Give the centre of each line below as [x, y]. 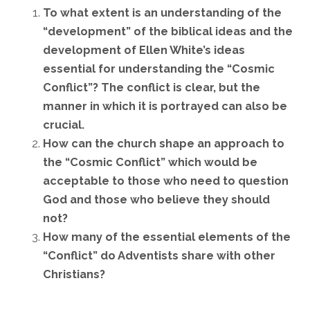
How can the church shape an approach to [164, 143]
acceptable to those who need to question [166, 181]
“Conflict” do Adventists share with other [159, 255]
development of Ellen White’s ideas [144, 50]
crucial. [64, 125]
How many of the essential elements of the [167, 237]
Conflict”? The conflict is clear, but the [152, 87]
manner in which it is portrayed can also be [165, 106]
